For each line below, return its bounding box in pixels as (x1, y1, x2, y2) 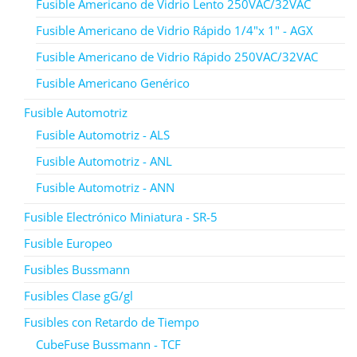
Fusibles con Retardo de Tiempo (24, 313, 199, 330)
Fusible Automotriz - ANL (36, 152, 172, 169)
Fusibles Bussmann (24, 261, 130, 277)
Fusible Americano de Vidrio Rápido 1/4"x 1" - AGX (36, 22, 313, 38)
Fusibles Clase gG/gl (24, 287, 133, 304)
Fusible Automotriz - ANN (36, 178, 175, 195)
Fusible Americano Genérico (36, 74, 190, 91)
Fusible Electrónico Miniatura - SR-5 (24, 208, 218, 225)
